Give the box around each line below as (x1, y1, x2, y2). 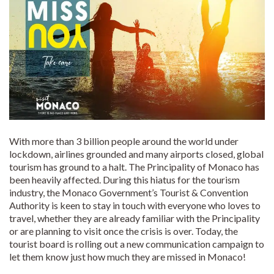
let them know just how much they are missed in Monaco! (9, 250, 246, 262)
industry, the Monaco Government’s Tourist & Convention (9, 186, 248, 198)
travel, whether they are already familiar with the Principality (9, 212, 260, 224)
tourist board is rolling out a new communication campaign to (9, 237, 264, 250)
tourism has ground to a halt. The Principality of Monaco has (9, 160, 259, 172)
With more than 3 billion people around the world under (9, 135, 239, 147)
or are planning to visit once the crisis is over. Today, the (9, 224, 238, 237)
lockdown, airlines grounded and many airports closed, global (9, 147, 264, 160)
